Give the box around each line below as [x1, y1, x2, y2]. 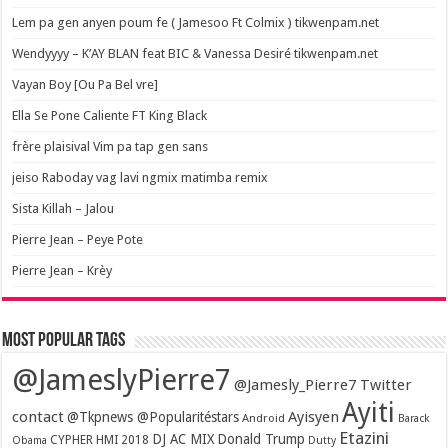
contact [12, 407, 65, 426]
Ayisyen [288, 407, 340, 426]
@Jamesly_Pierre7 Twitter [234, 375, 413, 394]
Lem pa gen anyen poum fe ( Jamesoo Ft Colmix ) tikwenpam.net [12, 14, 380, 30]
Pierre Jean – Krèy [12, 262, 113, 278]
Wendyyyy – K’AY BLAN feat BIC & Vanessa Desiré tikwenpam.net [12, 45, 379, 61]
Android [242, 410, 286, 425]
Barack [398, 411, 430, 425]
